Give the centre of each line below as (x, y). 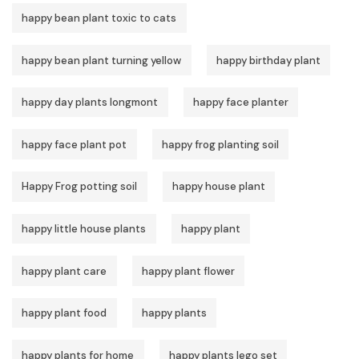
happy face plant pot (75, 144)
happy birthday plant (268, 60)
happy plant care (65, 271)
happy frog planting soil (220, 144)
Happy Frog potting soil (80, 187)
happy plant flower (188, 271)
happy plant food (65, 313)
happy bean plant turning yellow (102, 60)
